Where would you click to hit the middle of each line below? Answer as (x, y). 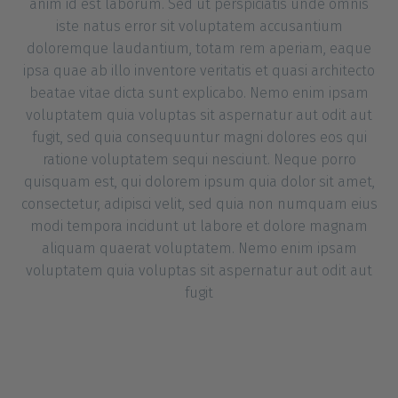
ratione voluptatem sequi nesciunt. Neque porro (199, 160)
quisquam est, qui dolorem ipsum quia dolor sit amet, (199, 182)
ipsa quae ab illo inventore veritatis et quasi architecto (199, 71)
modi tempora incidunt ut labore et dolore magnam (199, 227)
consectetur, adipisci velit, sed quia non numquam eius (199, 204)
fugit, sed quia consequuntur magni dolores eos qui (199, 138)
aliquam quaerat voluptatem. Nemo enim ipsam (199, 249)
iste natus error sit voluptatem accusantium (199, 27)
